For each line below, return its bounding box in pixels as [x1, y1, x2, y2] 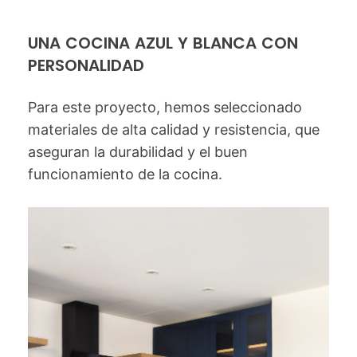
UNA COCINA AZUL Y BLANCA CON [28, 34, 298, 52]
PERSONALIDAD [28, 57, 144, 74]
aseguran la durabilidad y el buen [28, 143, 248, 160]
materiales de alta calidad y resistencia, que [28, 121, 320, 138]
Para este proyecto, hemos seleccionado [28, 99, 302, 116]
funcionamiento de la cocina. [28, 166, 222, 182]
